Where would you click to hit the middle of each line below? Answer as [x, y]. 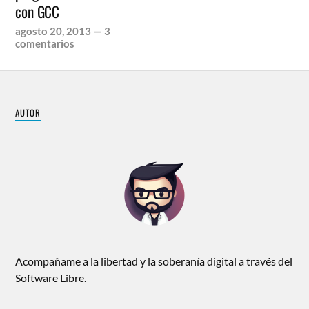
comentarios [45, 43]
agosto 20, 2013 [53, 31]
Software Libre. [51, 278]
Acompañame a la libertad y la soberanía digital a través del [154, 261]
